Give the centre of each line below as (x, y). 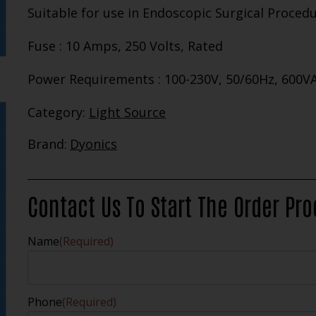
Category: (58, 112)
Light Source (127, 112)
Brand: (47, 144)
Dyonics (93, 144)
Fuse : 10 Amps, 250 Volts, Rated (125, 45)
